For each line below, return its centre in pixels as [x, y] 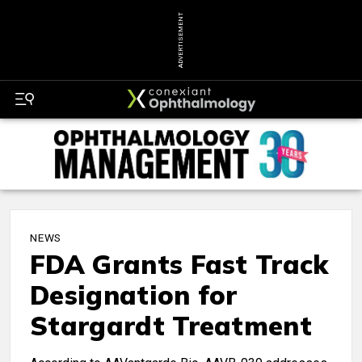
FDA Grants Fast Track [179, 265]
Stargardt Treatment [171, 326]
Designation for [134, 295]
